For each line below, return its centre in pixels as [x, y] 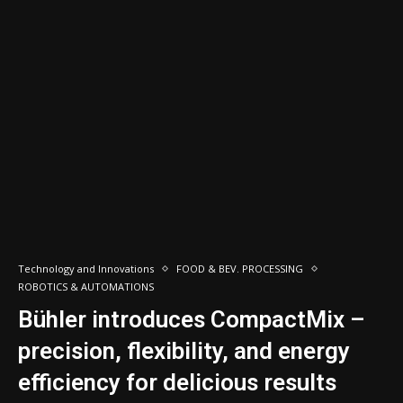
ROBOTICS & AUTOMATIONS [86, 287]
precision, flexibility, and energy [184, 351]
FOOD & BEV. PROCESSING [240, 269]
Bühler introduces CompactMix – [192, 319]
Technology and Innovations [86, 269]
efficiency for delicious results [177, 382]
